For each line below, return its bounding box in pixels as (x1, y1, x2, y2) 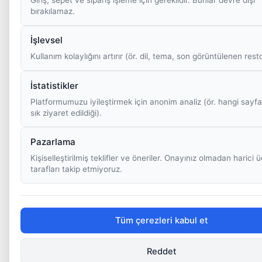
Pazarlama (30, 136, 76, 147)
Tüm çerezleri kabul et (115, 215, 208, 226)
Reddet (147, 246, 176, 257)
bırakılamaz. (30, 6, 75, 16)
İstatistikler (30, 80, 79, 91)
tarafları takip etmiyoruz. (30, 164, 123, 174)
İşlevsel (30, 35, 63, 46)
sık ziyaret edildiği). (30, 108, 102, 118)
